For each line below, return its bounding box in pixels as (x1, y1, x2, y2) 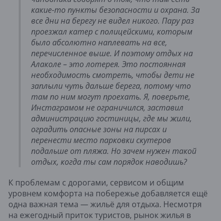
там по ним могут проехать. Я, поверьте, (31, 91, 190, 102)
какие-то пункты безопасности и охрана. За (31, 4, 200, 15)
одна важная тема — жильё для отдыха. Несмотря (8, 198, 202, 210)
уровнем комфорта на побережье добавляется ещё (8, 187, 208, 199)
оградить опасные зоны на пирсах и (31, 123, 167, 135)
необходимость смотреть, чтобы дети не (31, 69, 194, 80)
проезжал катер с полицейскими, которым (31, 26, 192, 37)
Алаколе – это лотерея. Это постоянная (31, 58, 185, 70)
